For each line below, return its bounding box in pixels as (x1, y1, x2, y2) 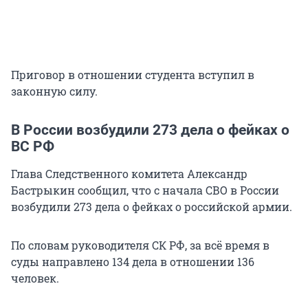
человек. (11, 271, 59, 286)
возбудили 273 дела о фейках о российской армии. (11, 199, 292, 214)
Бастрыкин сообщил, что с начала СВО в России (11, 183, 279, 198)
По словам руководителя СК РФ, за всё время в (11, 238, 269, 253)
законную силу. (11, 84, 98, 99)
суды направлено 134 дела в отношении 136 (11, 254, 254, 269)
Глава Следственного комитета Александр (11, 166, 247, 181)
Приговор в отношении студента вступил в (11, 67, 254, 82)
